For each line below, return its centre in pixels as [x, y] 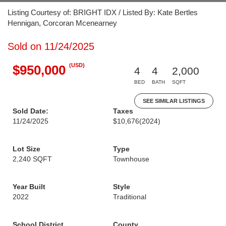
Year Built [29, 187]
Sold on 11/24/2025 [51, 46]
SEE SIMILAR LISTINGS [174, 101]
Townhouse [131, 159]
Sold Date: [31, 111]
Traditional [130, 197]
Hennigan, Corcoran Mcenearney [62, 23]
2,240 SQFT [32, 159]
